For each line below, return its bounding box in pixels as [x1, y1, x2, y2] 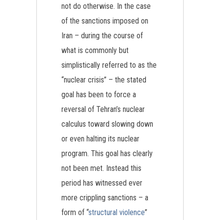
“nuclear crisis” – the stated [61, 75, 146, 84]
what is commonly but [61, 46, 129, 55]
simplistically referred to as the [61, 60, 157, 70]
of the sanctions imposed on [61, 16, 148, 26]
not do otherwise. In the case [61, 1, 151, 11]
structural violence [88, 208, 145, 217]
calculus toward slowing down [61, 119, 153, 129]
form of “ [61, 208, 88, 217]
